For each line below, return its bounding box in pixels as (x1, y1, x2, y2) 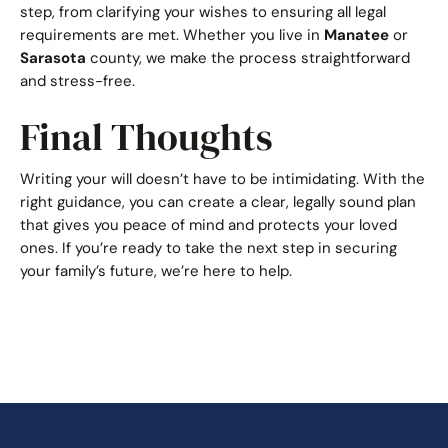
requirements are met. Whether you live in (20, 24, 324, 45)
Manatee (324, 24, 389, 45)
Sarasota (20, 47, 86, 68)
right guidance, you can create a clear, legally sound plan (20, 191, 416, 212)
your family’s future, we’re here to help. (20, 260, 292, 281)
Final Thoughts (20, 111, 273, 163)
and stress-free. (20, 70, 135, 91)
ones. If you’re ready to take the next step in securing (20, 237, 397, 258)
